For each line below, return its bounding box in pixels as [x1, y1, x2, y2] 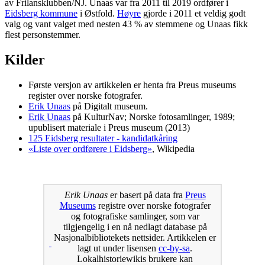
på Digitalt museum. [70, 101, 148, 111]
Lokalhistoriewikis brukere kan [77, 253, 193, 264]
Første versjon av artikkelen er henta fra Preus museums [28, 79, 236, 90]
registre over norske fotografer [95, 200, 211, 211]
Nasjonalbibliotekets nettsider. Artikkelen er [54, 232, 216, 243]
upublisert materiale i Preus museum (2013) [28, 122, 190, 132]
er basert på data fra [107, 189, 185, 200]
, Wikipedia [152, 143, 195, 154]
